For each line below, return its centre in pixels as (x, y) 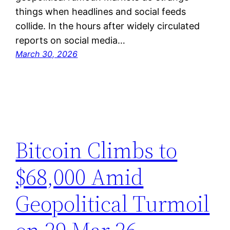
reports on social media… (71, 41)
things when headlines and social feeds (101, 12)
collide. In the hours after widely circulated (108, 26)
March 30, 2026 (47, 54)
